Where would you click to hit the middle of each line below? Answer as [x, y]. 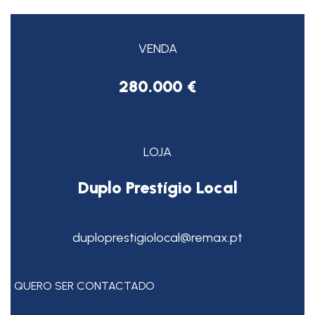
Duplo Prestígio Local [157, 187]
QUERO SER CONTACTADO [84, 286]
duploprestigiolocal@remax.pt [157, 238]
